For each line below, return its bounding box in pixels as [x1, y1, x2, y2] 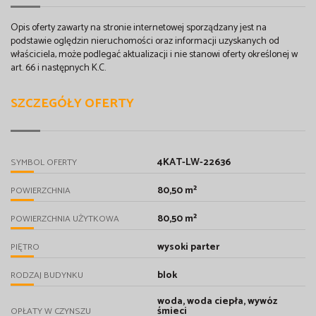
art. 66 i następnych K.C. [11, 60, 106, 77]
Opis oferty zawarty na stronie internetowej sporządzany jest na [11, 20, 267, 37]
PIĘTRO [11, 240, 39, 255]
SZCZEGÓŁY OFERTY [11, 93, 134, 115]
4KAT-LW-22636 [157, 154, 231, 171]
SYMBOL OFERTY [11, 155, 77, 171]
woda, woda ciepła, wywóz [157, 293, 277, 310]
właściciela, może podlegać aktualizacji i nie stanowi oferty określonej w [11, 47, 298, 63]
